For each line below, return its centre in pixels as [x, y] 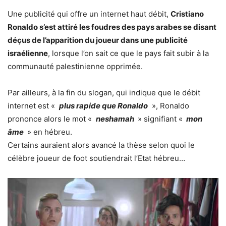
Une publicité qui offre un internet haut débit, [89, 14]
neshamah [116, 119]
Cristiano [187, 14]
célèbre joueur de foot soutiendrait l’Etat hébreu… [96, 158]
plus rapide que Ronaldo [103, 106]
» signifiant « [160, 119]
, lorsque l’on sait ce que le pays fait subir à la [128, 53]
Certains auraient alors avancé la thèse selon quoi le [101, 145]
